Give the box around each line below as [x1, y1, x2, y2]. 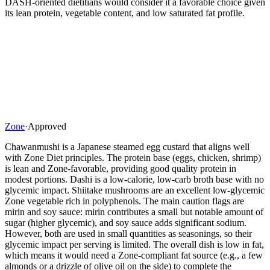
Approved [28, 121, 66, 131]
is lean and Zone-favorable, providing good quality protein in [5, 163, 236, 174]
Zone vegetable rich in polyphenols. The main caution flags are [5, 195, 244, 206]
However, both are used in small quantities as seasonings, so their [5, 228, 252, 239]
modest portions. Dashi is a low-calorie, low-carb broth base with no [5, 174, 264, 184]
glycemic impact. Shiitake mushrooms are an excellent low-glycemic [5, 184, 265, 195]
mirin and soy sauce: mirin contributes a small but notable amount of [5, 206, 263, 217]
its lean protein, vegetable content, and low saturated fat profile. [5, 7, 245, 18]
